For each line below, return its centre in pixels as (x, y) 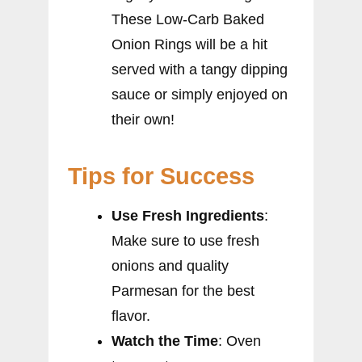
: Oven (240, 341)
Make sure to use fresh (185, 240)
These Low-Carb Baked (188, 19)
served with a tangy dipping (200, 69)
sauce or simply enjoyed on (200, 94)
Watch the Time (165, 341)
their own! (143, 119)
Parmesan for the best (183, 290)
